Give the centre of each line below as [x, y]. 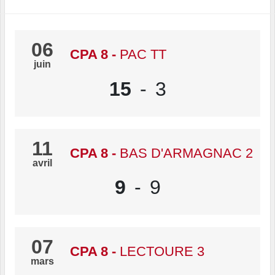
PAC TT [143, 55]
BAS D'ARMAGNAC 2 [186, 153]
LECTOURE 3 [162, 252]
